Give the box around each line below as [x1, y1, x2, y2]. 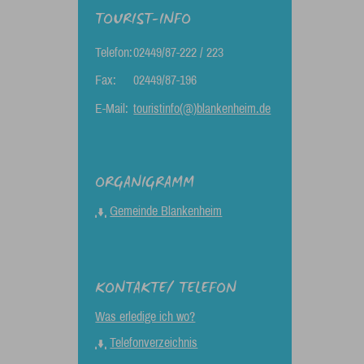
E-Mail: [95, 102, 129, 115]
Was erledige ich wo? [95, 310, 196, 323]
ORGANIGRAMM [95, 171, 195, 197]
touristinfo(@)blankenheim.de [133, 102, 271, 115]
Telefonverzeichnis [110, 336, 198, 349]
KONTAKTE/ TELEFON [95, 276, 237, 302]
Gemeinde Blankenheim [110, 204, 223, 218]
